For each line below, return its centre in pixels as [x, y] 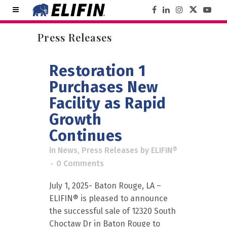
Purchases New [104, 87]
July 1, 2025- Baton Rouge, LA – [105, 186]
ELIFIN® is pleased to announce [108, 198]
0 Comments [80, 163]
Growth [75, 120]
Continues [86, 136]
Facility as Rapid [108, 103]
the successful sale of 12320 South [112, 211]
